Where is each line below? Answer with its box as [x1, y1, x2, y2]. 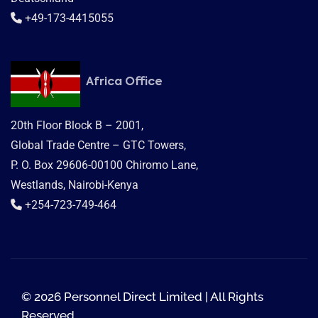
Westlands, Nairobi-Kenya [11, 178, 138, 192]
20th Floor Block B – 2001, [11, 119, 143, 133]
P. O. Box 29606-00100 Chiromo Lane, [11, 158, 198, 172]
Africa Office [80, 76, 163, 88]
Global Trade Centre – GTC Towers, [11, 138, 186, 153]
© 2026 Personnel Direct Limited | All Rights [21, 290, 263, 305]
